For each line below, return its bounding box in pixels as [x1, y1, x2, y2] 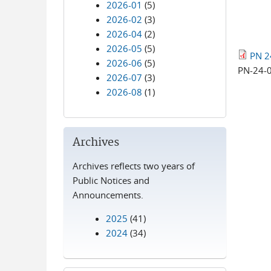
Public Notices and [72, 174, 149, 186]
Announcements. [72, 189, 143, 201]
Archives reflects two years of [72, 160, 195, 172]
